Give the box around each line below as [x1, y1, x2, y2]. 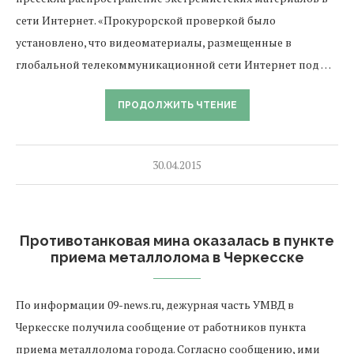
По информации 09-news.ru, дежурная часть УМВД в [16, 297, 294, 312]
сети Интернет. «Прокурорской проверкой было [16, 13, 276, 28]
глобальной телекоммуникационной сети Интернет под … [16, 57, 331, 72]
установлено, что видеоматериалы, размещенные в [16, 35, 292, 50]
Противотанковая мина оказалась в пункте [20, 232, 334, 249]
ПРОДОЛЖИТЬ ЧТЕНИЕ [117, 100, 237, 111]
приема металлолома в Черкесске [50, 249, 304, 265]
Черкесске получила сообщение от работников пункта [16, 319, 306, 334]
